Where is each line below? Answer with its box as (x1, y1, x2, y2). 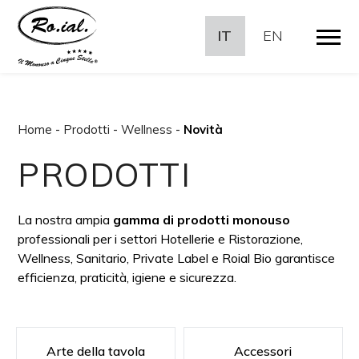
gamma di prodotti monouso (113, 212, 291, 228)
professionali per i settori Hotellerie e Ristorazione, (18, 231, 304, 247)
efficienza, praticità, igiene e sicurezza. (18, 269, 237, 285)
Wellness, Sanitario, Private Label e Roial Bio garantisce (18, 250, 336, 266)
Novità (184, 122, 224, 137)
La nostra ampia (18, 212, 114, 228)
